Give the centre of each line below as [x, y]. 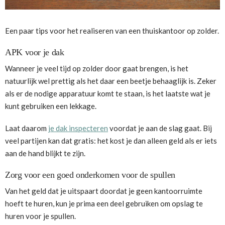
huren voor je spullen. [40, 216]
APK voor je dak [35, 52]
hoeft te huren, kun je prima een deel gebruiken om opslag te [104, 203]
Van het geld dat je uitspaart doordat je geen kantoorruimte [104, 191]
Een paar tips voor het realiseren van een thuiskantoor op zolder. [112, 31]
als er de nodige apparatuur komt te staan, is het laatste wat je [108, 94]
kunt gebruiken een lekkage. [51, 106]
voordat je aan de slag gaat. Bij [160, 128]
